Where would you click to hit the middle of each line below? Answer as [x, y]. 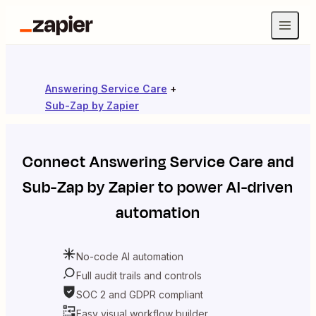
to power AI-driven [224, 188]
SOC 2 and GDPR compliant [140, 294]
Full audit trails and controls [139, 275]
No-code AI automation [130, 256]
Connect [56, 162]
